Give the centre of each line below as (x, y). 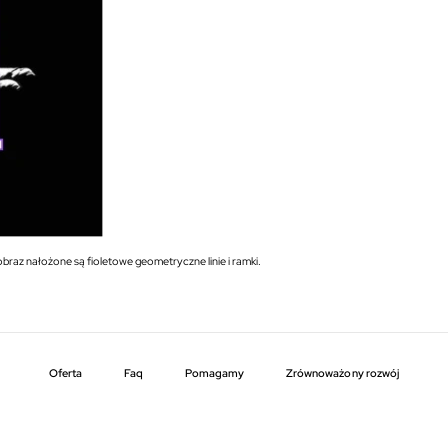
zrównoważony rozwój (346, 372)
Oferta (65, 372)
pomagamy (217, 372)
